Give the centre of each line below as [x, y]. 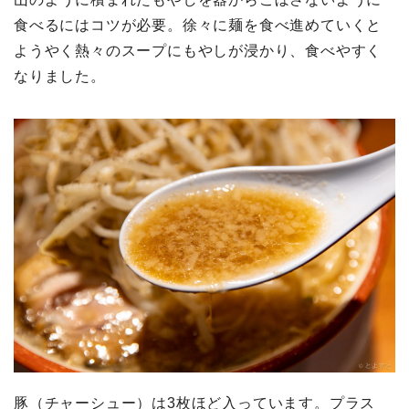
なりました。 [60, 76]
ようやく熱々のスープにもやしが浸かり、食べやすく [198, 50]
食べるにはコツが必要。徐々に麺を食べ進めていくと [198, 25]
